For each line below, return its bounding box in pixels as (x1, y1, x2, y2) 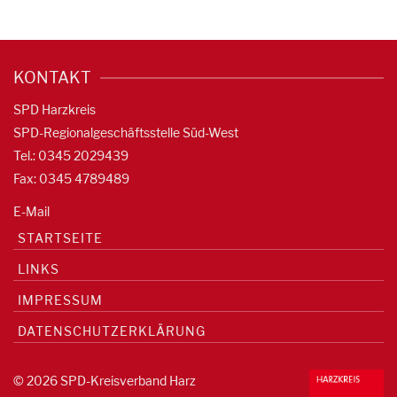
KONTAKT (13, 68, 91, 88)
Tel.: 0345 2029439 (13, 148, 128, 164)
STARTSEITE (18, 230, 103, 246)
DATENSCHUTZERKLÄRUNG (18, 323, 206, 339)
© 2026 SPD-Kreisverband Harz (13, 373, 196, 389)
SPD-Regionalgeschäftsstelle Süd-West (13, 125, 238, 141)
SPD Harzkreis (13, 102, 96, 118)
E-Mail (13, 204, 50, 220)
